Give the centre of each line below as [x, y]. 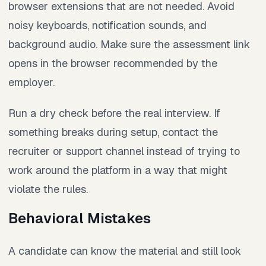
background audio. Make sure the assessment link [129, 44]
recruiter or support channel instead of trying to [124, 151]
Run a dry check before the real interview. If [114, 113]
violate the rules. [48, 189]
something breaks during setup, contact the [113, 132]
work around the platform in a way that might [118, 170]
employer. [31, 82]
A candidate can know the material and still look [125, 251]
